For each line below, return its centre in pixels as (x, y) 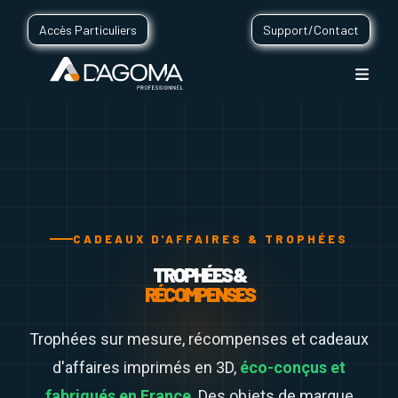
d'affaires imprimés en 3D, (146, 367)
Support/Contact (311, 30)
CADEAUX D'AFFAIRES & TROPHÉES (211, 239)
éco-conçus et (293, 367)
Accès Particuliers (88, 30)
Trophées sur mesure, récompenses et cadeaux (199, 338)
